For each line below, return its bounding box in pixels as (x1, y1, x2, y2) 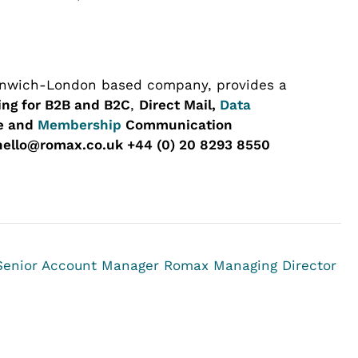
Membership (38, 116, 121, 133)
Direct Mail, (139, 96, 220, 113)
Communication (121, 116, 233, 133)
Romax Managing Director (164, 257, 336, 273)
